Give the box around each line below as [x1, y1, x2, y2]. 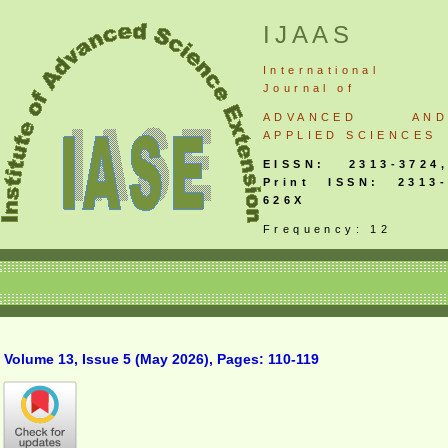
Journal [263, 82, 330, 94]
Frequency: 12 [263, 223, 392, 235]
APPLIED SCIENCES [263, 129, 437, 141]
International [263, 64, 380, 76]
